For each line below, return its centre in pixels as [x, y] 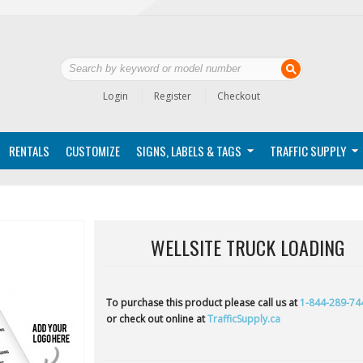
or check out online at [157, 319]
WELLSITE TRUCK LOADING [247, 247]
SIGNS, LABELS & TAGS [189, 151]
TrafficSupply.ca [244, 319]
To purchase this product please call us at [203, 303]
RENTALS [29, 151]
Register [173, 96]
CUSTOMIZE [93, 151]
